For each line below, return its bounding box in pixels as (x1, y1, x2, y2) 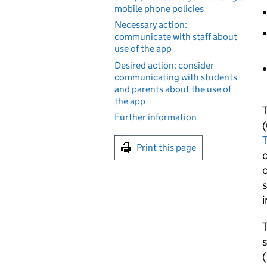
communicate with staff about (114, 31, 237, 42)
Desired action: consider (114, 59, 214, 71)
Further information (114, 111, 197, 123)
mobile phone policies (114, 2, 204, 14)
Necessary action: (114, 19, 187, 30)
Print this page (136, 142, 196, 153)
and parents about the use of (114, 83, 231, 95)
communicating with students (114, 71, 237, 83)
